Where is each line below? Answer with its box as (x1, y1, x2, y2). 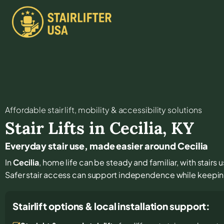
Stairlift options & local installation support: (12, 199, 210, 212)
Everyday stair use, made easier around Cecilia (5, 139, 208, 151)
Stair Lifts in (5, 117, 109, 138)
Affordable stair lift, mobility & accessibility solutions (5, 104, 202, 115)
